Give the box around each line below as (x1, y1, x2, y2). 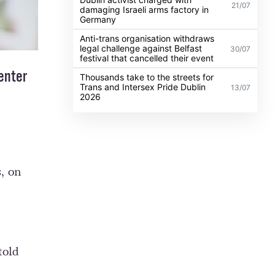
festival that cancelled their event (80, 52, 214, 63)
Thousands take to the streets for (80, 71, 214, 82)
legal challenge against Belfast (80, 42, 203, 53)
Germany (80, 14, 117, 25)
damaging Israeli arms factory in (80, 4, 209, 15)
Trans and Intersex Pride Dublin (80, 81, 206, 92)
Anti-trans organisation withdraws (80, 33, 215, 44)
